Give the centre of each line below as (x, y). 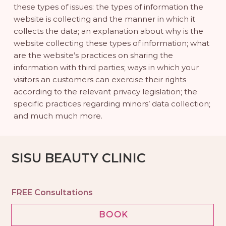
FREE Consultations (52, 193)
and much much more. (59, 116)
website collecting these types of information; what (111, 43)
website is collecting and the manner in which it (104, 19)
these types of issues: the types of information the (108, 7)
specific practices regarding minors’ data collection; (112, 104)
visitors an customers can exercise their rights (100, 80)
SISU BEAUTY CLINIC (79, 158)
